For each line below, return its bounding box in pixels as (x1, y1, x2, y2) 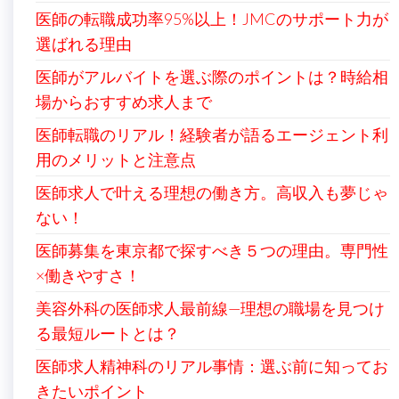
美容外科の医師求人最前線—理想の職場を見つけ (36, 298, 385, 318)
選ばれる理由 (36, 34, 132, 53)
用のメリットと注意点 (36, 150, 196, 169)
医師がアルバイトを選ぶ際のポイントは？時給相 (36, 67, 388, 86)
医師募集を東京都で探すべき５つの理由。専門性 (36, 240, 388, 260)
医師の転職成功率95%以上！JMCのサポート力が (36, 9, 388, 28)
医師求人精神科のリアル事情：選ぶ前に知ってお (36, 356, 388, 376)
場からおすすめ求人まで (36, 92, 212, 111)
